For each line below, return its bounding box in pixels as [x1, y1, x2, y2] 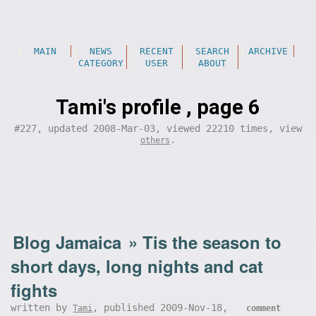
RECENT [139, 46, 174, 56]
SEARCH [195, 46, 229, 56]
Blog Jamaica [13, 230, 122, 254]
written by [11, 302, 73, 313]
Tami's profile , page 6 [56, 95, 260, 119]
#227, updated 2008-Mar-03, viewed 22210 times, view [14, 123, 302, 134]
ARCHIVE [248, 46, 288, 56]
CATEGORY [78, 58, 123, 68]
